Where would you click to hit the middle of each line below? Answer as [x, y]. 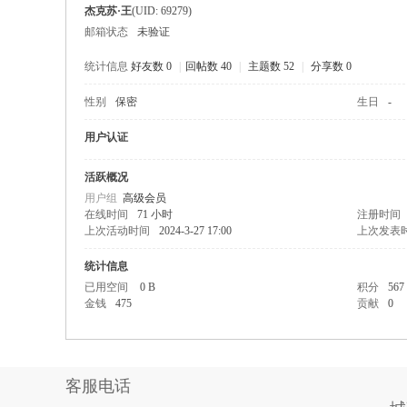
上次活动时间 [117, 231]
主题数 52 [271, 66]
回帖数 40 [208, 66]
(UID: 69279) [162, 11]
